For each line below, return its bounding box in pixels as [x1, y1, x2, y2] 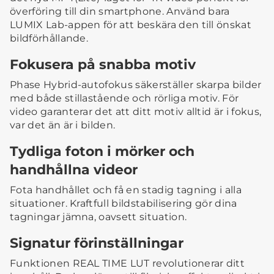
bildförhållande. [10, 32, 89, 44]
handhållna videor [10, 161, 138, 177]
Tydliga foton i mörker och [10, 143, 194, 159]
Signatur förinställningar [10, 234, 183, 251]
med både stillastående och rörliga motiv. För [10, 92, 239, 104]
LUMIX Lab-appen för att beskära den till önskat [10, 18, 252, 31]
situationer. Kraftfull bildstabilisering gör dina [10, 197, 237, 209]
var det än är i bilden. [10, 119, 116, 131]
